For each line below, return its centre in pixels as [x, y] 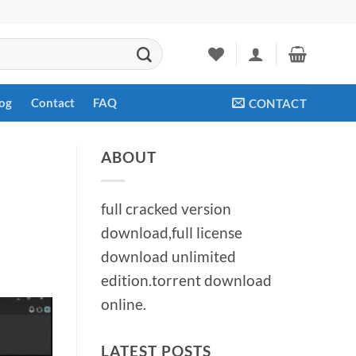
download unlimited [168, 256]
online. [124, 304]
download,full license [172, 232]
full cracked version [166, 208]
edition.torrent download [186, 280]
